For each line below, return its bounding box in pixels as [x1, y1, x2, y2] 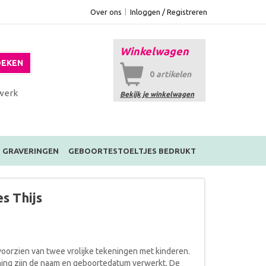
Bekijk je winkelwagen [120, 90, 194, 98]
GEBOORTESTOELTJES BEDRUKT [68, 147, 196, 155]
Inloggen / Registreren [130, 8, 207, 16]
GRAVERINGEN [2, 147, 59, 155]
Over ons [90, 8, 122, 16]
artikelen [156, 69, 191, 79]
